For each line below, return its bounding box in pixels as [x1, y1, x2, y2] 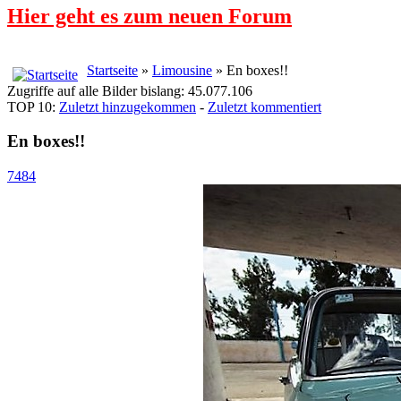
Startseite [87, 62, 138, 78]
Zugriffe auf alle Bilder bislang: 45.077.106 [7, 82, 252, 98]
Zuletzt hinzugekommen [59, 98, 196, 115]
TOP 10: [7, 98, 59, 115]
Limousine [152, 62, 212, 78]
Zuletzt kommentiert [208, 98, 321, 115]
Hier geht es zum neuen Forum [7, 4, 292, 28]
